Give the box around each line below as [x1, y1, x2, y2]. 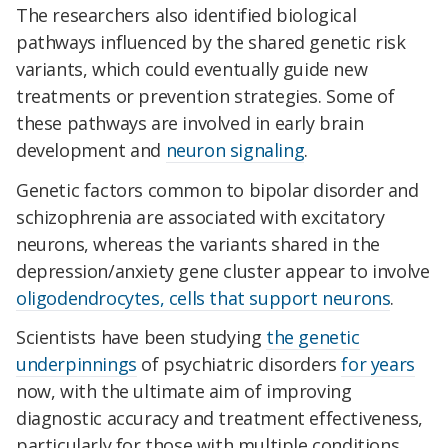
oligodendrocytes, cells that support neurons [16, 285, 391, 310]
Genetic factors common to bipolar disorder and [16, 177, 419, 202]
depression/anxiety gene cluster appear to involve [16, 258, 430, 283]
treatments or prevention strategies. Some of [16, 83, 395, 108]
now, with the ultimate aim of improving [16, 379, 352, 404]
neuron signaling [165, 137, 305, 162]
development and [16, 137, 166, 162]
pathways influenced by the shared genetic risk [16, 29, 406, 54]
